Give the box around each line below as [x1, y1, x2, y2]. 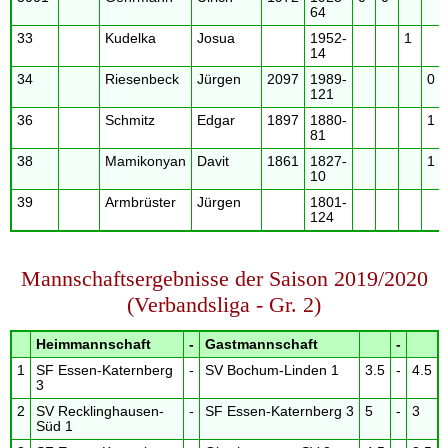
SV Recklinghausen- [35, 404, 164, 420]
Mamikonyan [104, 153, 186, 169]
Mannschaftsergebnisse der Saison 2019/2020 [20, 266, 428, 292]
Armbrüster [104, 194, 176, 210]
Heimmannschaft [35, 337, 151, 353]
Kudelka [104, 30, 156, 46]
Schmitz [104, 112, 155, 128]
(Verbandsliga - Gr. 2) [127, 292, 321, 318]
